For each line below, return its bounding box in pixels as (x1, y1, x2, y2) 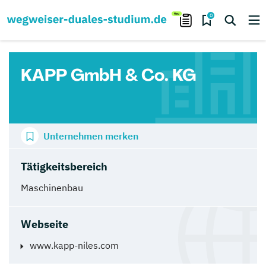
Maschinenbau (21, 181, 83, 194)
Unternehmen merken (43, 130, 138, 142)
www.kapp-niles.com (30, 239, 119, 251)
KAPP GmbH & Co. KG (21, 64, 196, 86)
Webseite (21, 217, 68, 231)
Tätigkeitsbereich (21, 159, 107, 173)
